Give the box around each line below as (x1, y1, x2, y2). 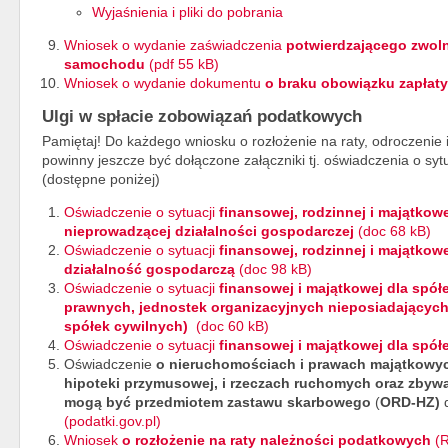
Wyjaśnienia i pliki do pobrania (92, 4, 283, 20)
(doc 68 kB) (358, 222, 431, 239)
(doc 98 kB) (239, 260, 312, 277)
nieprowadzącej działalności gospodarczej (64, 222, 358, 239)
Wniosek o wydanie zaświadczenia (64, 37, 286, 53)
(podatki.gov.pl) (64, 412, 161, 429)
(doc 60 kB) (196, 317, 269, 334)
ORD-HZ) (380, 393, 444, 410)
